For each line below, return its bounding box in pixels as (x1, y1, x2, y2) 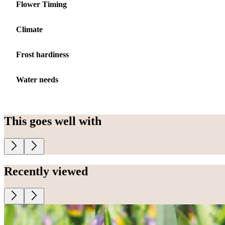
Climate (16, 25, 43, 34)
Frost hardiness (16, 50, 69, 59)
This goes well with (4, 114, 101, 128)
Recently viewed (4, 164, 88, 178)
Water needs (16, 75, 58, 84)
